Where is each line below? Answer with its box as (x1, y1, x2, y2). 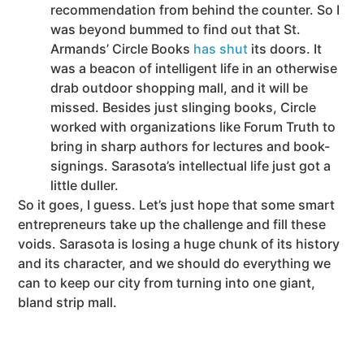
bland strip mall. (18, 294, 118, 311)
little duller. (50, 177, 119, 194)
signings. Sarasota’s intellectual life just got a (50, 158, 331, 175)
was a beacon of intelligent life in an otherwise (50, 60, 338, 77)
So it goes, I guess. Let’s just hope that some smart (18, 197, 336, 214)
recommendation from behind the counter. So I (50, 2, 340, 19)
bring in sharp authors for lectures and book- (50, 138, 331, 155)
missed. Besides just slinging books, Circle (50, 99, 317, 116)
